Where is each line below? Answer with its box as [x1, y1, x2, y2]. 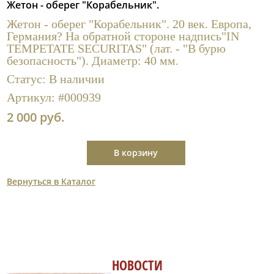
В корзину [114, 146, 158, 158]
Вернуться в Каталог [7, 175, 96, 187]
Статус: [7, 72, 50, 86]
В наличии [49, 72, 105, 86]
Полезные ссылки [17, 4, 102, 18]
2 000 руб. [7, 108, 65, 125]
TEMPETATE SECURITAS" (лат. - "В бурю [7, 42, 226, 56]
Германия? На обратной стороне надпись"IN [7, 29, 240, 43]
